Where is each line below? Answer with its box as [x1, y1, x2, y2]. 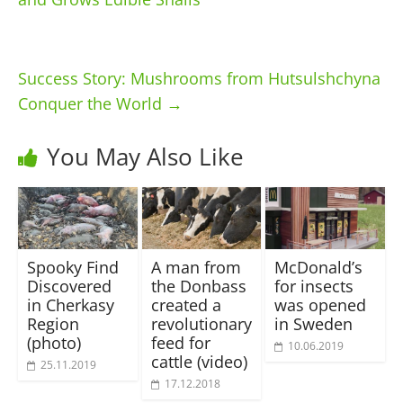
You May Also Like [46, 139, 244, 173]
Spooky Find [26, 256, 119, 279]
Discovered [26, 275, 112, 298]
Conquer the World [17, 92, 166, 114]
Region [26, 313, 79, 336]
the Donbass [150, 275, 246, 298]
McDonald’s [274, 256, 363, 279]
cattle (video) [150, 351, 247, 373]
